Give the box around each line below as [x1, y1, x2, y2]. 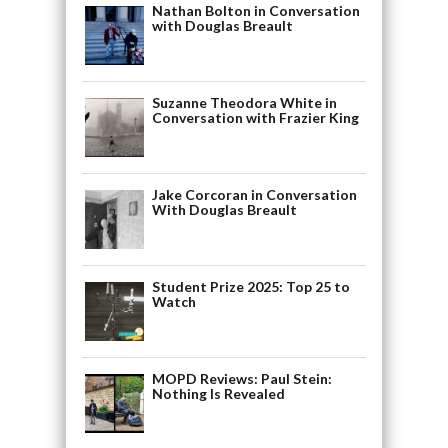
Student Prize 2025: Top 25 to [151, 277, 350, 295]
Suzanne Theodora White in [151, 93, 337, 111]
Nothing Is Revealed [151, 384, 285, 402]
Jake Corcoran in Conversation [151, 185, 357, 203]
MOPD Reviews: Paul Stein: [151, 369, 332, 387]
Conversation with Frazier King [151, 108, 359, 126]
